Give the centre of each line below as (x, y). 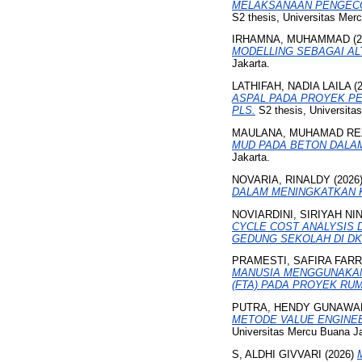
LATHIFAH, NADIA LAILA (291, 86)
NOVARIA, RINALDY (281, 179)
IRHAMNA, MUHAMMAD (291, 40)
